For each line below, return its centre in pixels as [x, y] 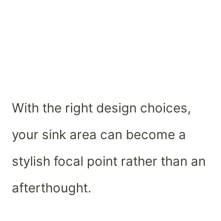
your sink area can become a [99, 134]
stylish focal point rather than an [109, 161]
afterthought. [52, 187]
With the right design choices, [101, 108]
